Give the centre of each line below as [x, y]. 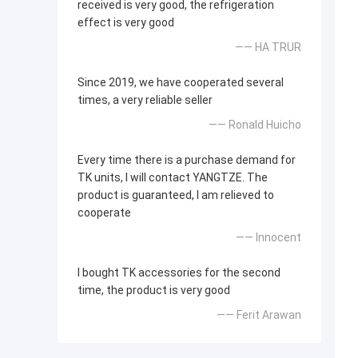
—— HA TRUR [268, 48]
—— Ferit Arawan [259, 315]
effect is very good [126, 23]
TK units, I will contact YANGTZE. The [173, 178]
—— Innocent [268, 238]
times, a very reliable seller [145, 100]
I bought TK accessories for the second [179, 273]
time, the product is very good [154, 290]
